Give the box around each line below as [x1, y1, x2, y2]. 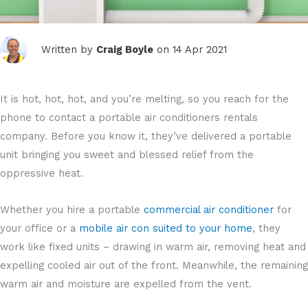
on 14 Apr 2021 [153, 43, 227, 56]
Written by [41, 43, 96, 56]
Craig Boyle [96, 43, 153, 56]
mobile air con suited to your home [79, 221, 252, 234]
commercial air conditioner [144, 203, 277, 216]
